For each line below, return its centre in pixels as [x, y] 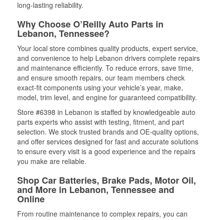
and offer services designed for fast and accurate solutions [108, 141]
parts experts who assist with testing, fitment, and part [101, 122]
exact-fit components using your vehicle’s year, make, [100, 87]
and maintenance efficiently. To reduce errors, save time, [105, 68]
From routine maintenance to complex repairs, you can [102, 214]
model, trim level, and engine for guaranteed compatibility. [107, 97]
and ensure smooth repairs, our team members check [101, 78]
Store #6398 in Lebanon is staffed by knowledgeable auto [106, 112]
